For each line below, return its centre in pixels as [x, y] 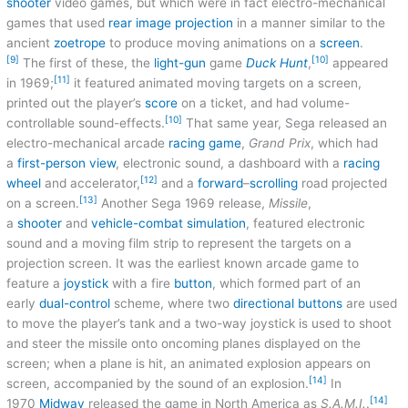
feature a [36, 284]
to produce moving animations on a [213, 43]
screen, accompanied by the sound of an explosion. [158, 384]
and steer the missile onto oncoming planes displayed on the [184, 344]
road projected [343, 184]
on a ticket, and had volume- [264, 103]
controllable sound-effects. [86, 123]
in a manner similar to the [310, 23]
